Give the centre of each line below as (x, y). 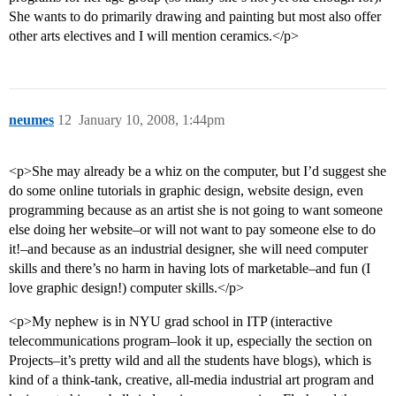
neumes (31, 120)
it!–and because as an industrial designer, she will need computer (188, 249)
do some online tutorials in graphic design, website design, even (186, 191)
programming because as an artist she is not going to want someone (196, 210)
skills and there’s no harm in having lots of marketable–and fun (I (190, 269)
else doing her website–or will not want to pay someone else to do (192, 230)
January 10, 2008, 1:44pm (152, 120)
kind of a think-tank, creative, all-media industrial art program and (191, 380)
